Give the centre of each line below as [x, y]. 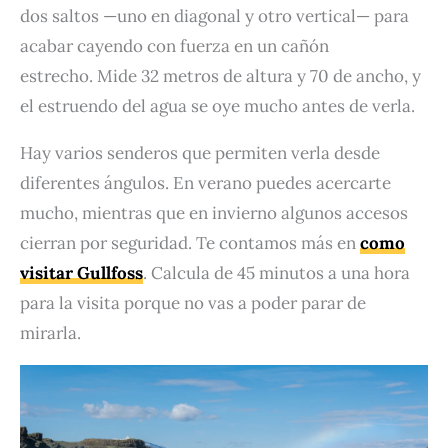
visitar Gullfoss [81, 272]
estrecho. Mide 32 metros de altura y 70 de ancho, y [220, 75]
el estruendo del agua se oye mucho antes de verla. [217, 105]
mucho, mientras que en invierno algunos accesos [214, 212]
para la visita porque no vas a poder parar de [193, 302]
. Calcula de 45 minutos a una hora [276, 272]
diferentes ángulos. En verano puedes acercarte [205, 182]
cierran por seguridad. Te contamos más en [190, 242]
